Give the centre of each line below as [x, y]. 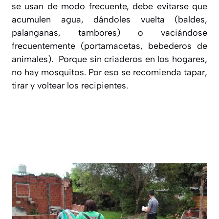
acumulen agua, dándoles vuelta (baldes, [109, 20]
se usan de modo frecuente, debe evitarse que [109, 7]
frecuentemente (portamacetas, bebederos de [109, 46]
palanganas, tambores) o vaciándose [109, 33]
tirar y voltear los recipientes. [70, 86]
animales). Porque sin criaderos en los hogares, [109, 59]
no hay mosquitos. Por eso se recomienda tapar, [109, 73]
